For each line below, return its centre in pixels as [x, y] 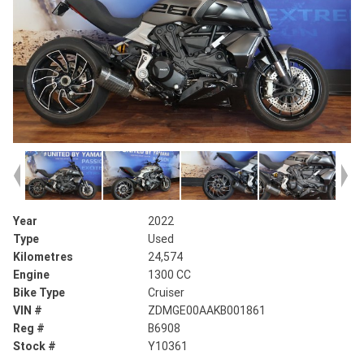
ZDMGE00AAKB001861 [207, 311]
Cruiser [167, 293]
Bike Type [39, 293]
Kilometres [43, 257]
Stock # [35, 347]
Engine [31, 275]
